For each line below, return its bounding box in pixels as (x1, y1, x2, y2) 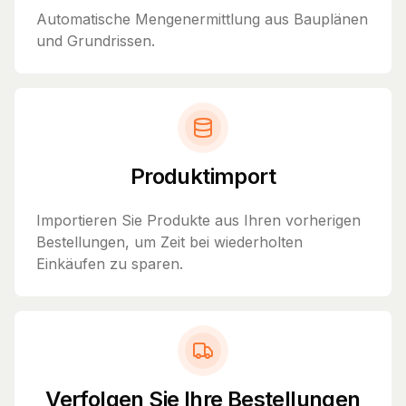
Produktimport (130, 162, 276, 189)
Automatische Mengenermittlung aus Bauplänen (36, 9, 368, 28)
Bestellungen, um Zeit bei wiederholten (36, 232, 303, 251)
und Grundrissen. (36, 31, 155, 50)
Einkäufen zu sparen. (36, 254, 183, 273)
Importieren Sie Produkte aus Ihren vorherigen (36, 210, 361, 229)
